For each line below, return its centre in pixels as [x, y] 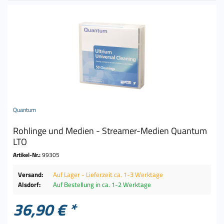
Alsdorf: [29, 184]
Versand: [31, 174]
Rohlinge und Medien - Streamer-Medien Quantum [110, 130]
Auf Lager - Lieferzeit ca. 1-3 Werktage [108, 174]
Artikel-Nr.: [28, 154]
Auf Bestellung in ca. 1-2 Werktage [102, 184]
